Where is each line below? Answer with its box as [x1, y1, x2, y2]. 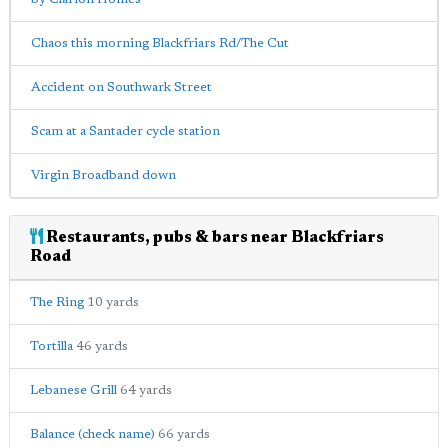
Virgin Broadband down [31, 169, 176, 182]
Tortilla [30, 340, 73, 353]
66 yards [158, 428, 210, 441]
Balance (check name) [30, 428, 155, 441]
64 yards [120, 384, 172, 397]
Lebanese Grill [30, 384, 117, 397]
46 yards [76, 340, 128, 353]
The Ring [30, 296, 84, 309]
